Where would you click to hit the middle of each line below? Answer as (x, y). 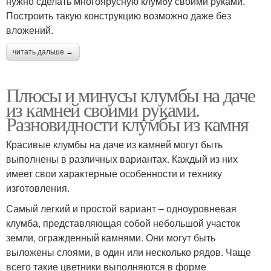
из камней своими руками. (103, 109)
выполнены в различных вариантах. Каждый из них (122, 158)
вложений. (30, 30)
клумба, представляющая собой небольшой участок (123, 223)
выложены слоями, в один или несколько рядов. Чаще (129, 252)
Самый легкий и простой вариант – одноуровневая (121, 208)
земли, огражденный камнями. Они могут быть (111, 237)
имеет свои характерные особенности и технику (114, 173)
